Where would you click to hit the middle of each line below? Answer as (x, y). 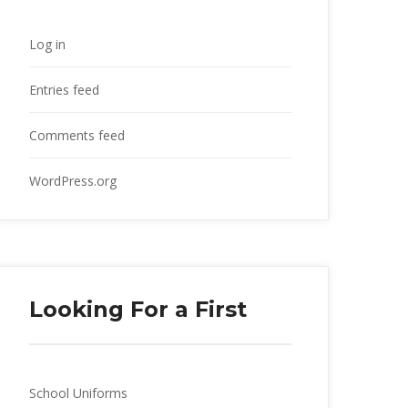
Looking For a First (138, 309)
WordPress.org (73, 180)
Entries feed (64, 89)
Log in (47, 44)
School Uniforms (78, 393)
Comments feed (77, 135)
